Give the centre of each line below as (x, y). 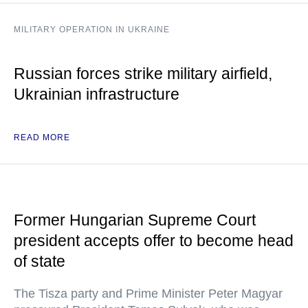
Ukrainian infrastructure (97, 94)
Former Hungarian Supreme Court (135, 220)
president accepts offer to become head (154, 241)
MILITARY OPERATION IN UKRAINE (92, 30)
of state (40, 261)
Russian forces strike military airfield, (143, 74)
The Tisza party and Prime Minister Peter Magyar (148, 294)
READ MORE (42, 137)
